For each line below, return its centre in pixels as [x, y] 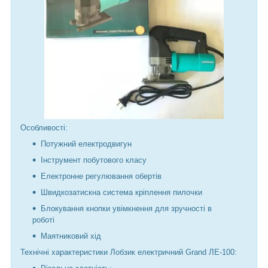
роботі [43, 220]
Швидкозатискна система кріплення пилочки [121, 193]
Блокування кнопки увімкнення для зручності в [126, 209]
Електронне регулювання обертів [101, 176]
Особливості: [44, 128]
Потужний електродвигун [86, 144]
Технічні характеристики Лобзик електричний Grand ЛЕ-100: [130, 252]
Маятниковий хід [71, 236]
